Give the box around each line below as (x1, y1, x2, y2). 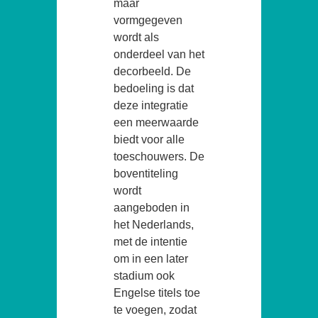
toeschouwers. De (114, 150, 204, 163)
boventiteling (114, 167, 178, 180)
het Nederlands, (114, 218, 194, 231)
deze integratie (114, 99, 188, 111)
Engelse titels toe (114, 286, 200, 299)
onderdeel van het (114, 48, 204, 60)
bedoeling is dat (114, 82, 194, 94)
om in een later (114, 252, 188, 265)
